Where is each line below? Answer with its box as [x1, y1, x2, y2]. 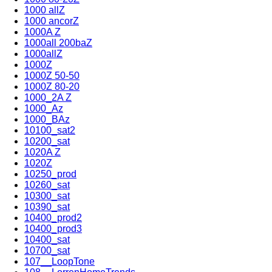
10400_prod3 [24, 223, 82, 234]
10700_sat [24, 245, 70, 256]
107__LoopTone [24, 256, 95, 267]
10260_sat [24, 179, 70, 190]
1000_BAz [24, 114, 70, 124]
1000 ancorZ [24, 15, 79, 26]
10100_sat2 [24, 124, 75, 135]
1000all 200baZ [24, 37, 92, 48]
